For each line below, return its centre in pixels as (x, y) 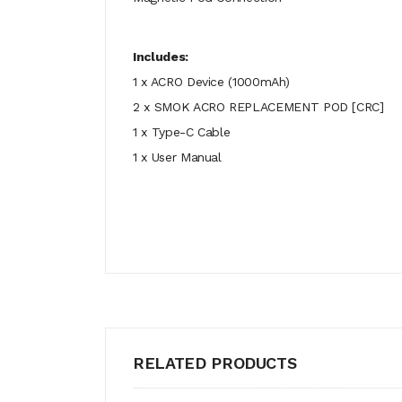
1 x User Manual (177, 157)
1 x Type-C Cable (182, 132)
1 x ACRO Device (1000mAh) (211, 82)
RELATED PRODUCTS (215, 363)
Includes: (161, 57)
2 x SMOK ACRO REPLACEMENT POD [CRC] (258, 107)
